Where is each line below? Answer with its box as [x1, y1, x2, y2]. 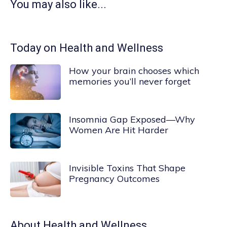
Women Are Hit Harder [69, 124, 168, 136]
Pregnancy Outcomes [69, 173, 160, 184]
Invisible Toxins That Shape [69, 162, 185, 174]
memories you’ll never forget [69, 75, 191, 87]
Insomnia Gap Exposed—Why [69, 113, 195, 125]
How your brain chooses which [69, 65, 199, 77]
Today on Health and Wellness [10, 42, 163, 54]
